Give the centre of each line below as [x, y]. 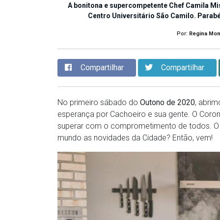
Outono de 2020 [167, 103]
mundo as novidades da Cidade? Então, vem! [135, 138]
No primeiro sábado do [99, 103]
